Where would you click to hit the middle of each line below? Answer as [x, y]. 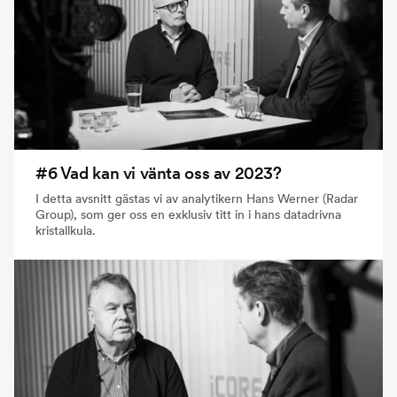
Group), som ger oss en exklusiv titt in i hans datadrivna [188, 215]
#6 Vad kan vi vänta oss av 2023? [159, 174]
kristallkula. [66, 231]
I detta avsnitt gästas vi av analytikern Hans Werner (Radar [197, 199]
